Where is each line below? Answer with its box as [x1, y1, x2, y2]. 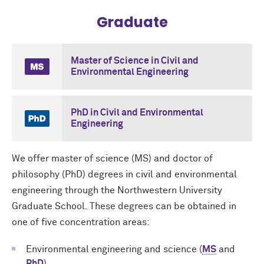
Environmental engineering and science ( [26, 244, 202, 254]
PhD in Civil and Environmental [71, 107, 203, 117]
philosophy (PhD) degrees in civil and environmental [12, 169, 237, 179]
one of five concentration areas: [12, 217, 150, 227]
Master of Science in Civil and [71, 55, 199, 65]
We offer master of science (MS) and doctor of [12, 153, 213, 163]
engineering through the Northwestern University [12, 185, 222, 195]
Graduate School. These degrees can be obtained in [12, 201, 236, 211]
